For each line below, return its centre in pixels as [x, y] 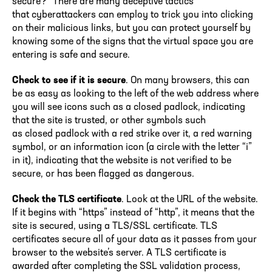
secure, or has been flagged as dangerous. [106, 174]
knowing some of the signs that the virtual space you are [133, 42]
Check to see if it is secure [69, 80]
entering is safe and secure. [72, 55]
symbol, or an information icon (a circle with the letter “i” [132, 147]
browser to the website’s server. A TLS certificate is [119, 253]
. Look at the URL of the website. [190, 199]
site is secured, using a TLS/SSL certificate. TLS [115, 226]
